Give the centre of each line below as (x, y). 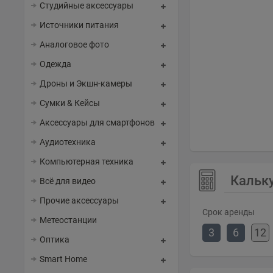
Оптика (55, 239)
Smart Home (63, 259)
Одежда (55, 64)
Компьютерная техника (87, 161)
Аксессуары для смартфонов (97, 122)
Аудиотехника (68, 142)
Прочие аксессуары (79, 200)
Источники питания (79, 25)
